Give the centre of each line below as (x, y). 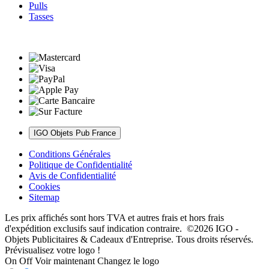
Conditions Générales (70, 154)
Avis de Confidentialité (72, 175)
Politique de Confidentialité (80, 165)
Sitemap (44, 197)
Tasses (41, 16)
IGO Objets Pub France (75, 133)
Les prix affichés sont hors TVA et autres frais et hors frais (114, 217)
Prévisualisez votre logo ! (53, 250)
